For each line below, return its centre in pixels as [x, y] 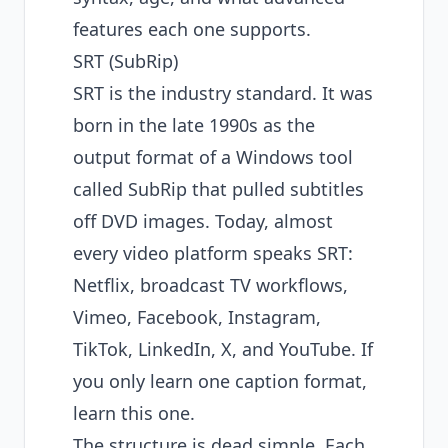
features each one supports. [192, 29]
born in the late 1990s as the [194, 125]
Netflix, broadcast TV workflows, [210, 285]
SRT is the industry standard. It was [223, 93]
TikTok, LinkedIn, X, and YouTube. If [223, 349]
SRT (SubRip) [125, 61]
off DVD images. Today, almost [203, 221]
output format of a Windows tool [213, 157]
